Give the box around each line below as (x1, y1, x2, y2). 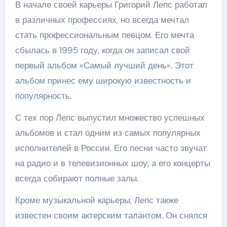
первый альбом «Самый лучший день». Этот (15, 60, 194, 71)
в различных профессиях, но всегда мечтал (15, 14, 189, 25)
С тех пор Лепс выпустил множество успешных (15, 112, 205, 123)
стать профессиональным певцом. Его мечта (15, 29, 194, 41)
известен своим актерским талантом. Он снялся (15, 210, 207, 221)
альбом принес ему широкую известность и (15, 75, 191, 86)
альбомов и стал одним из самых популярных (15, 127, 201, 138)
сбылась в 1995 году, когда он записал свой (15, 45, 190, 56)
